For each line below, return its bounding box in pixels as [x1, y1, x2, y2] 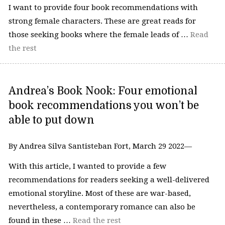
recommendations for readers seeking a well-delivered [8, 175, 209, 184]
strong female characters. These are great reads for [8, 16, 196, 26]
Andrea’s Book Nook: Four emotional [8, 85, 197, 97]
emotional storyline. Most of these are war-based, [8, 188, 191, 198]
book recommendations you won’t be [8, 99, 199, 112]
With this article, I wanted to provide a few [8, 161, 166, 171]
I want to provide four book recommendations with [8, 3, 198, 12]
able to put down [8, 114, 94, 127]
